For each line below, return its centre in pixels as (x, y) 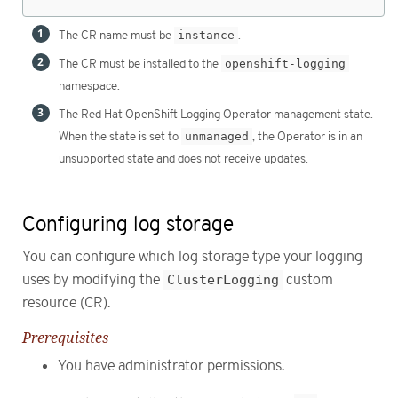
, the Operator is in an (307, 137)
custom (308, 280)
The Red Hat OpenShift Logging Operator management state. (216, 115)
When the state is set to (120, 137)
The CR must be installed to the (140, 64)
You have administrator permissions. (171, 366)
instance (206, 36)
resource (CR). (66, 303)
